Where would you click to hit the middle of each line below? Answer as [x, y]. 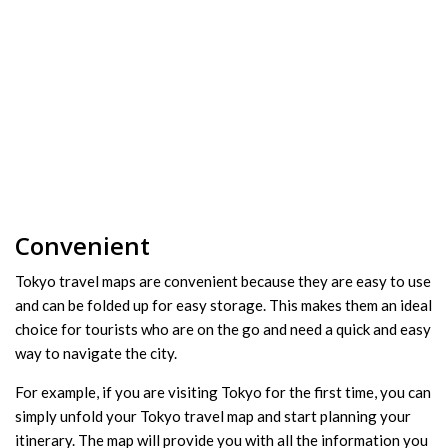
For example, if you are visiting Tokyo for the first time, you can [223, 392]
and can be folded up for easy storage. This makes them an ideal [223, 305]
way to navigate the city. [96, 353]
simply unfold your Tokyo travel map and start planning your [213, 416]
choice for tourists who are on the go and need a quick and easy [223, 329]
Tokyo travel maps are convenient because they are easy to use [223, 281]
